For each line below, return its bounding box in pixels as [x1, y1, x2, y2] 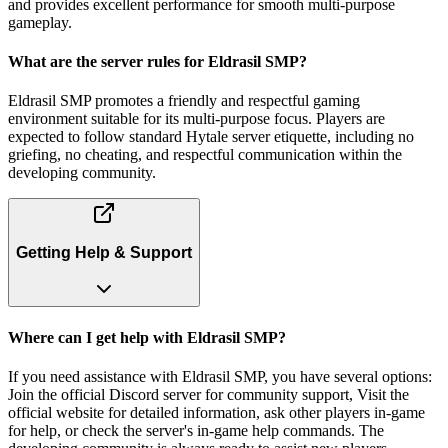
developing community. [8, 164, 156, 182]
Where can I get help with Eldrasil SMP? [8, 328, 286, 346]
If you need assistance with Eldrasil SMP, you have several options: [8, 367, 432, 385]
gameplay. [8, 13, 72, 31]
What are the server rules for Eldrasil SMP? [8, 52, 307, 70]
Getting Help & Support [16, 243, 192, 261]
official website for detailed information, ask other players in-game [8, 403, 425, 421]
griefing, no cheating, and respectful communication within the [8, 146, 402, 164]
